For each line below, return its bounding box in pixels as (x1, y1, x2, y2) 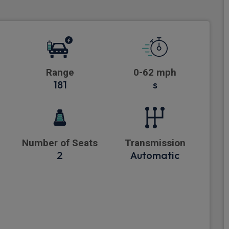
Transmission (124, 137, 186, 149)
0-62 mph (133, 66, 176, 79)
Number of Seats (22, 137, 98, 149)
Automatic (130, 149, 179, 162)
